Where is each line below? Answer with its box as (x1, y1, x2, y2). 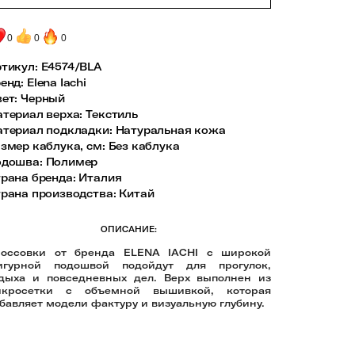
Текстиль (86, 108, 138, 120)
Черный (21, 92, 66, 105)
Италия (78, 171, 122, 184)
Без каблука (108, 139, 180, 152)
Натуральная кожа (115, 124, 226, 136)
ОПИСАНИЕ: (100, 224, 157, 235)
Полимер (45, 155, 98, 168)
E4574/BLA (40, 60, 102, 73)
